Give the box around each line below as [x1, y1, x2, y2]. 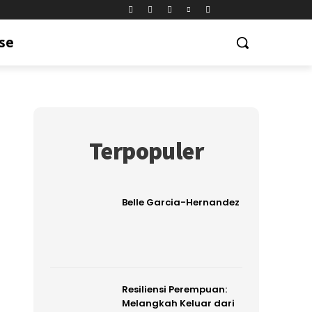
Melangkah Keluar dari [121, 296, 235, 310]
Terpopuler [89, 136, 203, 166]
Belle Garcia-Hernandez [121, 196, 240, 209]
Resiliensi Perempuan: [121, 282, 227, 296]
